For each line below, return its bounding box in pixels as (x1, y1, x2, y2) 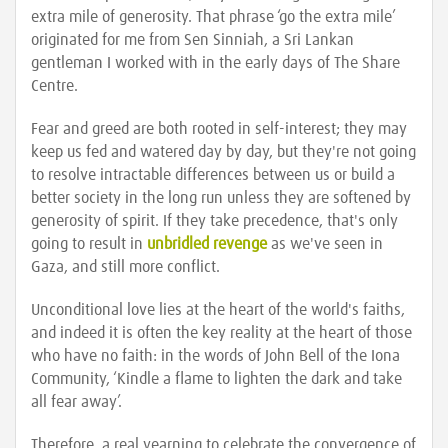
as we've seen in (267, 236, 383, 252)
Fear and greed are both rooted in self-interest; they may (31, 121, 407, 137)
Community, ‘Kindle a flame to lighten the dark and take (31, 371, 402, 387)
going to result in (31, 236, 147, 252)
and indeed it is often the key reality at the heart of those (31, 325, 412, 341)
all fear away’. (31, 394, 122, 410)
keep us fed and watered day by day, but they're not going (31, 144, 416, 160)
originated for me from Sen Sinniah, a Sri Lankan (31, 32, 354, 48)
